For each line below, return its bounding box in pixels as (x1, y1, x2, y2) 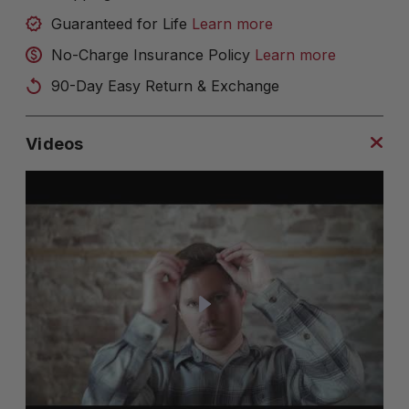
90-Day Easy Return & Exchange (51, 77, 280, 96)
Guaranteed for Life (51, 15, 193, 34)
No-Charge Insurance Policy (51, 46, 256, 65)
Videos (26, 134, 84, 154)
